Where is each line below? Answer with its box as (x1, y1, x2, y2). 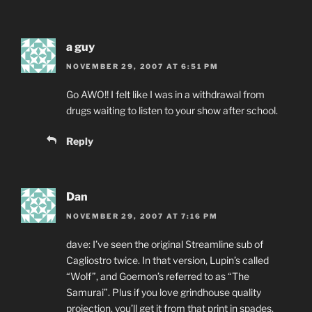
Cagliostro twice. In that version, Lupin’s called (66, 254, 269, 267)
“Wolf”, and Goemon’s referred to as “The (66, 270, 249, 283)
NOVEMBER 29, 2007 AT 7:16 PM (66, 212, 218, 221)
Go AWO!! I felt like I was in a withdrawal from (66, 88, 265, 101)
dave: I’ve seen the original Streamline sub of (66, 238, 263, 251)
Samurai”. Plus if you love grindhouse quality (66, 286, 261, 299)
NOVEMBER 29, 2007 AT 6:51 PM (66, 62, 219, 71)
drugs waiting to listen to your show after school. (66, 104, 278, 117)
